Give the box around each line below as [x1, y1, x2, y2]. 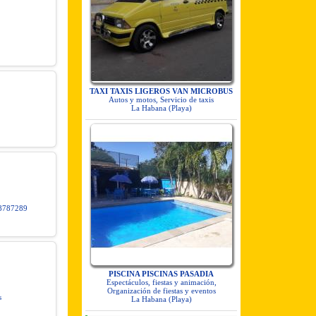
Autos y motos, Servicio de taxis [109, 95, 214, 104]
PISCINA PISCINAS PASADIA [109, 269, 214, 278]
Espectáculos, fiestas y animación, [106, 278, 217, 286]
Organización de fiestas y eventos [107, 286, 216, 295]
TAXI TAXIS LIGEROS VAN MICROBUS [90, 87, 233, 95]
